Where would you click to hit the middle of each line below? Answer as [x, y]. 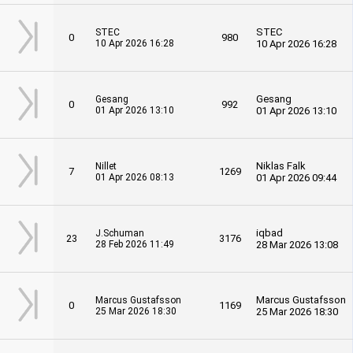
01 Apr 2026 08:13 [135, 177]
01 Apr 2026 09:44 [296, 178]
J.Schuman [120, 233]
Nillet [106, 166]
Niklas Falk [281, 166]
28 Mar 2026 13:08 [297, 245]
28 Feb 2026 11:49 [135, 244]
